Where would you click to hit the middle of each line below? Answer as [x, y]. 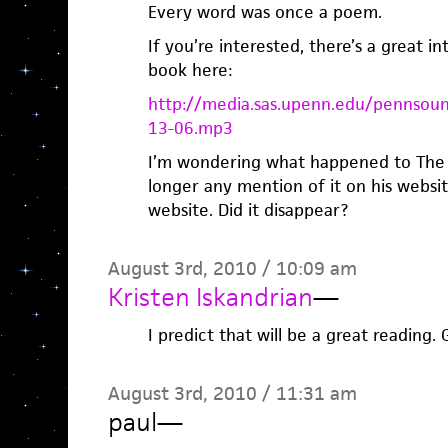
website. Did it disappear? [247, 210]
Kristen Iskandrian [210, 297]
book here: [189, 70]
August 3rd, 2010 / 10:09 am [232, 268]
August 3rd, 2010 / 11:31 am [232, 393]
